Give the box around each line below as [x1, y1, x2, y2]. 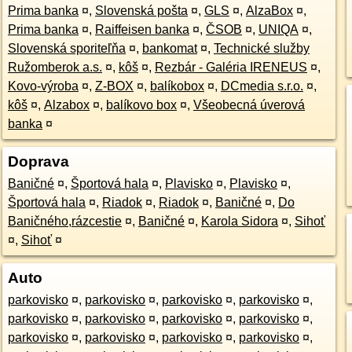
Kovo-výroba [7, 79, 79, 93]
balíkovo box [105, 98, 177, 112]
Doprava [7, 153, 69, 170]
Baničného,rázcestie [7, 214, 122, 228]
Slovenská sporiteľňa [7, 42, 126, 55]
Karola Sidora [200, 214, 278, 228]
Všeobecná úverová [192, 98, 305, 112]
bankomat [141, 42, 197, 55]
